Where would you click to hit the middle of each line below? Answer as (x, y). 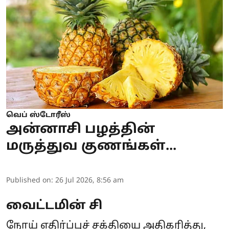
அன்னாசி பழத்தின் (81, 129)
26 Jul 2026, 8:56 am (89, 180)
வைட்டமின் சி (54, 206)
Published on (29, 180)
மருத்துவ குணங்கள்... (91, 146)
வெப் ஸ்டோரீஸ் (38, 115)
